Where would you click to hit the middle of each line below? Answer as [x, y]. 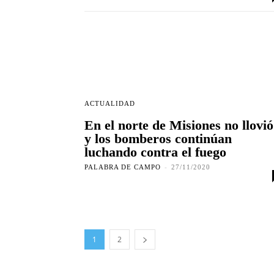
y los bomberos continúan [158, 139]
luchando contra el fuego [155, 152]
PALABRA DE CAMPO [123, 167]
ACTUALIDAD [110, 104]
